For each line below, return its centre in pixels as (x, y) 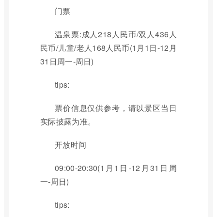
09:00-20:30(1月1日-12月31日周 (116, 168)
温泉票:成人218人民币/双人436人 (116, 34)
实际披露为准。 (68, 121)
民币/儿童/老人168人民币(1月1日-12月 (108, 48)
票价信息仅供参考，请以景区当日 (116, 108)
